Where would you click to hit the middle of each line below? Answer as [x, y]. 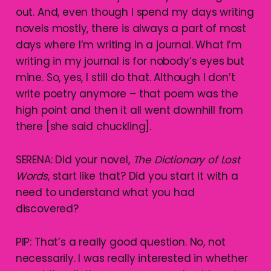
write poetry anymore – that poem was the [127, 94]
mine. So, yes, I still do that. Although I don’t [125, 78]
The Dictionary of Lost [186, 160]
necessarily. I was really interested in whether [132, 259]
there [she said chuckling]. [83, 127]
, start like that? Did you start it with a [143, 176]
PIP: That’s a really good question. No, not [120, 242]
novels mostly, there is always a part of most [131, 29]
